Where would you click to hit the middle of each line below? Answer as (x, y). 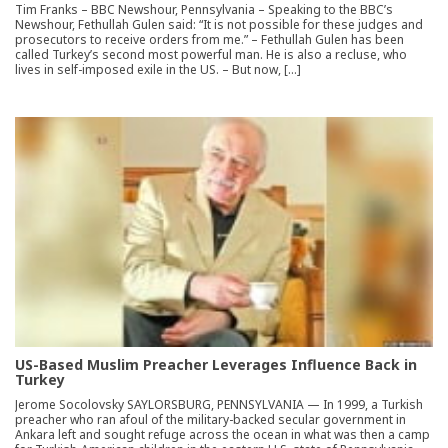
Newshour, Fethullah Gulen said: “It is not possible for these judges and (219, 24)
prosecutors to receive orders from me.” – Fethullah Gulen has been (209, 39)
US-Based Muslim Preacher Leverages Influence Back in (216, 364)
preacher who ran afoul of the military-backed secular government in (210, 419)
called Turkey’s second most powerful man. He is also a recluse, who (211, 54)
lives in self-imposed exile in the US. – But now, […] (158, 69)
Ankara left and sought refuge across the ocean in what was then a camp (222, 434)
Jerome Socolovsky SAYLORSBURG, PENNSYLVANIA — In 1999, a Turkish (219, 404)
